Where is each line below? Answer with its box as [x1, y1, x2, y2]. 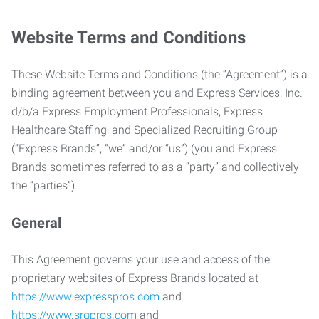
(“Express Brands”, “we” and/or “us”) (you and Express [11, 142, 277, 155]
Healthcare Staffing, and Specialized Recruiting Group [11, 123, 278, 137]
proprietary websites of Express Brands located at [11, 271, 258, 285]
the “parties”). [11, 179, 80, 192]
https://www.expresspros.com [11, 290, 159, 303]
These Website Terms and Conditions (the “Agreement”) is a [11, 68, 308, 81]
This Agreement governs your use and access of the [11, 253, 270, 266]
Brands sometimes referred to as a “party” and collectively [11, 160, 299, 174]
